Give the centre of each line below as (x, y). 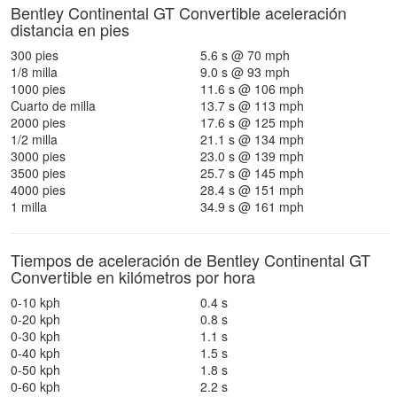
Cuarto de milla (53, 105)
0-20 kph (35, 319)
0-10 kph (35, 302)
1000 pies (38, 89)
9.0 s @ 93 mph (245, 72)
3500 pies (38, 173)
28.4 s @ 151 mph (252, 190)
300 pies (35, 55)
